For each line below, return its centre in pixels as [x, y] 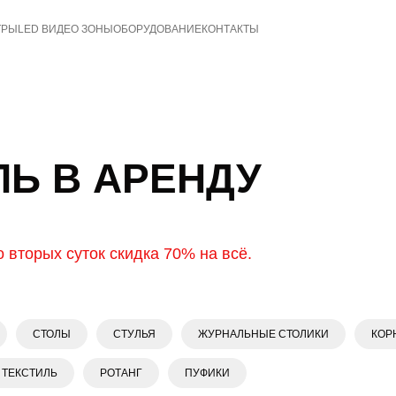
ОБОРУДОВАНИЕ [157, 29]
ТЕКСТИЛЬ [30, 373]
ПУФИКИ [207, 373]
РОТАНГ [121, 373]
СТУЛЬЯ [134, 334]
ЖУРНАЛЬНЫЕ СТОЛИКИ [263, 334]
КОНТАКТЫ [230, 29]
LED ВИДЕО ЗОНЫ [65, 29]
